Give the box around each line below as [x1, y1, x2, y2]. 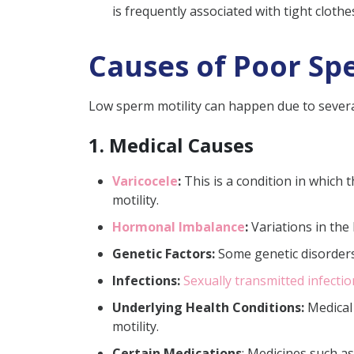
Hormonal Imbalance [112, 217, 245, 235]
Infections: [112, 271, 180, 289]
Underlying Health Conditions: [112, 298, 304, 316]
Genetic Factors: [112, 244, 215, 262]
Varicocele [112, 171, 178, 190]
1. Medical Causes [88, 131, 254, 158]
